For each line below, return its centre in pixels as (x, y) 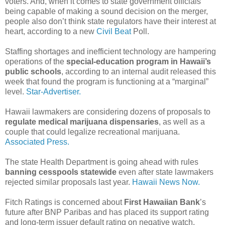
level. (16, 91)
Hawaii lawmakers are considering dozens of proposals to (108, 111)
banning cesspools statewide (61, 172)
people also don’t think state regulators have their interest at (110, 21)
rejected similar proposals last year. (69, 182)
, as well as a (182, 122)
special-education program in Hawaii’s (139, 61)
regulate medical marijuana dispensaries (82, 122)
